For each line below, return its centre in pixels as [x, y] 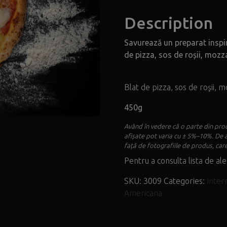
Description [169, 23]
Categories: [185, 181]
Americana [143, 193]
